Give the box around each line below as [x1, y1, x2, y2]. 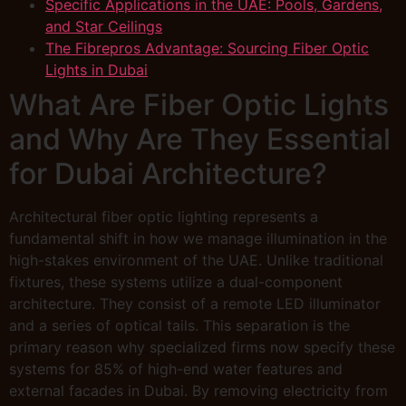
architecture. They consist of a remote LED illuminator [9, 295, 381, 314]
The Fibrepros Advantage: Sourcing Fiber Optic [45, 39, 369, 58]
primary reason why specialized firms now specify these [9, 338, 395, 357]
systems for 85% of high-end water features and [9, 360, 343, 379]
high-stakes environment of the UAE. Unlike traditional [9, 251, 383, 270]
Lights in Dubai [45, 61, 148, 80]
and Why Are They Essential [9, 121, 391, 158]
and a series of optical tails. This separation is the [9, 316, 350, 335]
